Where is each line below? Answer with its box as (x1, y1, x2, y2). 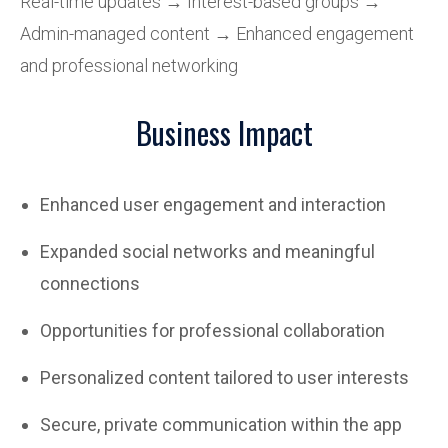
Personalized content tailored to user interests (40, 367, 409, 388)
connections (40, 273, 140, 294)
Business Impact (135, 110, 313, 155)
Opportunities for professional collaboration (40, 320, 385, 341)
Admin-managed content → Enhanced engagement (20, 23, 414, 44)
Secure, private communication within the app (40, 414, 402, 435)
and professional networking (20, 55, 238, 76)
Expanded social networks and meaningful (40, 241, 375, 262)
